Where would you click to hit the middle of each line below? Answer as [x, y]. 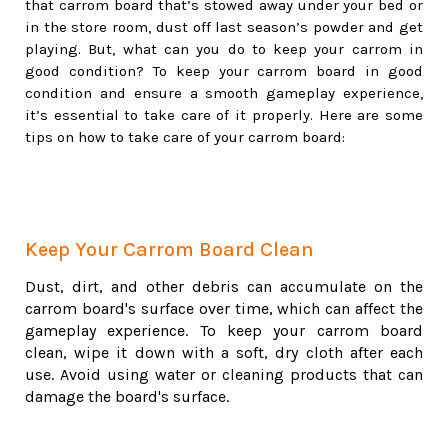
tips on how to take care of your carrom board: [185, 137]
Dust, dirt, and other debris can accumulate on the [224, 287]
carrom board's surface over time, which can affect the [224, 309]
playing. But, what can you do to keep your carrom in [224, 49]
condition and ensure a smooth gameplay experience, [224, 93]
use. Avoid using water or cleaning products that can [224, 375]
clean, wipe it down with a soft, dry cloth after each [224, 353]
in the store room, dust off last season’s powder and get [224, 27]
